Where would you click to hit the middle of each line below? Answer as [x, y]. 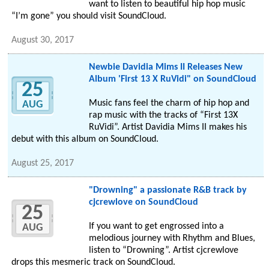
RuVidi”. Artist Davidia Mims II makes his [168, 128]
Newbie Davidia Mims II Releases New [165, 68]
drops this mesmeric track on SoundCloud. [94, 263]
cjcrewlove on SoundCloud [143, 203]
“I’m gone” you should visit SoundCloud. [89, 17]
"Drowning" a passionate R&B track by [168, 191]
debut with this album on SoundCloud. [85, 140]
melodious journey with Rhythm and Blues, [172, 239]
